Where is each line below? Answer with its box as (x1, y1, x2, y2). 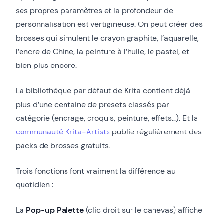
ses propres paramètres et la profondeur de (16, 5, 173, 16)
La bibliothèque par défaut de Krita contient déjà (16, 85, 190, 96)
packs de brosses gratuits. (16, 140, 110, 151)
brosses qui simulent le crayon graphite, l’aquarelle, (16, 32, 199, 43)
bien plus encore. (16, 60, 77, 70)
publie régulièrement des (110, 126, 202, 137)
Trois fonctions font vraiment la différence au (16, 165, 175, 176)
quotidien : (16, 179, 53, 190)
